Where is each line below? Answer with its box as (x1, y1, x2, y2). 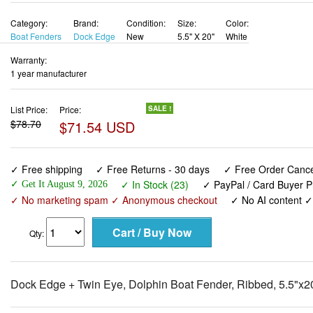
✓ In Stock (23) (121, 177, 189, 191)
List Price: (10, 103, 48, 115)
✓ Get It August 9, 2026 (10, 178, 108, 189)
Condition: (126, 16, 166, 29)
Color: (226, 16, 249, 29)
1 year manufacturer (10, 67, 87, 79)
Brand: (73, 16, 99, 29)
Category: (10, 16, 48, 29)
